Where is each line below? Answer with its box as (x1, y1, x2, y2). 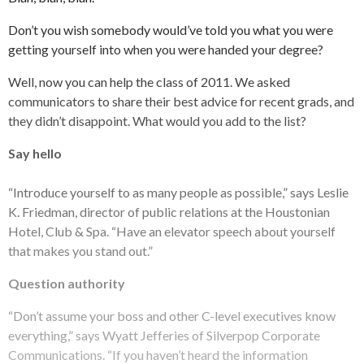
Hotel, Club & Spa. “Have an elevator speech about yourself (8, 223, 336, 239)
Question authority (8, 275, 125, 291)
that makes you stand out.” (8, 243, 153, 258)
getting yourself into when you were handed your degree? (8, 41, 323, 57)
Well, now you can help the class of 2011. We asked (8, 74, 290, 89)
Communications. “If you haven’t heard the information (8, 347, 308, 362)
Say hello (8, 145, 62, 161)
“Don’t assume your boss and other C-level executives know (8, 308, 336, 323)
